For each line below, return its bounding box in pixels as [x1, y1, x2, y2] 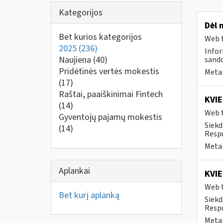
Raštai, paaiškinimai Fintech [59, 88, 163, 101]
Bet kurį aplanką [59, 189, 119, 202]
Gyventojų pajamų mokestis [59, 111, 162, 123]
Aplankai [59, 164, 90, 177]
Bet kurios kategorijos [59, 31, 142, 43]
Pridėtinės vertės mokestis [59, 65, 159, 78]
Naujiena [59, 54, 93, 66]
